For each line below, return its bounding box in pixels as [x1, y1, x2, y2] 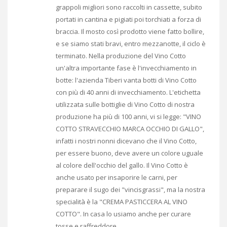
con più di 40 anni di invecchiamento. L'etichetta [56, 87, 201, 97]
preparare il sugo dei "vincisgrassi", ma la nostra [56, 184, 205, 194]
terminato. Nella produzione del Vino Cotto [56, 51, 186, 60]
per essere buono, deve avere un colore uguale [56, 148, 203, 158]
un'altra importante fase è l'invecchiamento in [56, 63, 197, 72]
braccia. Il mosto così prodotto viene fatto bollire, [56, 26, 204, 36]
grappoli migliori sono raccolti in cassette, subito [56, 2, 202, 12]
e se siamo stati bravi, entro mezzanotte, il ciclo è [56, 39, 206, 48]
